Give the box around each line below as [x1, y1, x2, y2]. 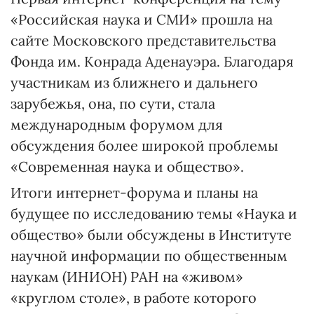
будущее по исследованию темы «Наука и [11, 205, 297, 222]
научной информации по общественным [11, 247, 287, 264]
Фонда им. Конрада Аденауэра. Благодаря [11, 53, 294, 70]
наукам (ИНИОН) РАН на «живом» [11, 268, 243, 285]
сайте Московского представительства [11, 32, 276, 49]
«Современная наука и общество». [11, 158, 244, 175]
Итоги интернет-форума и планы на [11, 184, 258, 201]
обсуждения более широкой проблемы [11, 137, 278, 154]
